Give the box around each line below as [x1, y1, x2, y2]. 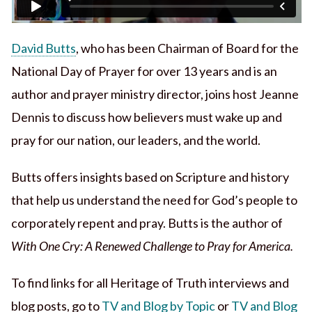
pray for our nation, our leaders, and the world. [10, 132, 260, 148]
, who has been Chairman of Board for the [75, 40, 299, 56]
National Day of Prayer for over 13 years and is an [10, 63, 277, 79]
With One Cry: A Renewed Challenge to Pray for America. [10, 238, 293, 254]
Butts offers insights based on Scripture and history [10, 169, 289, 185]
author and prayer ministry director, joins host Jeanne [10, 86, 299, 102]
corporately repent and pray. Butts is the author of [10, 215, 283, 231]
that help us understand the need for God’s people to [10, 192, 297, 208]
